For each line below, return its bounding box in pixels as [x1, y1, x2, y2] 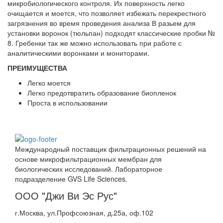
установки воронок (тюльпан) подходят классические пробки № [7, 28, 215, 38]
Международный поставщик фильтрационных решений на [15, 143, 206, 154]
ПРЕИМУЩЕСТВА [7, 63, 67, 73]
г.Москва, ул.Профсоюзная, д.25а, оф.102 [15, 207, 153, 218]
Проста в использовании [27, 98, 108, 108]
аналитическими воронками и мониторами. [7, 48, 149, 58]
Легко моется [27, 78, 71, 88]
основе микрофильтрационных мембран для [15, 153, 162, 164]
